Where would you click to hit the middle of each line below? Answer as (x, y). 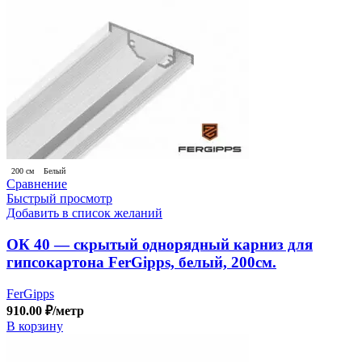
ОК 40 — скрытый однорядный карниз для (160, 244)
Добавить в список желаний (84, 213)
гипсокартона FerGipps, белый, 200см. (141, 262)
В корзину (35, 326)
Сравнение (37, 184)
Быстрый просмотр (59, 199)
